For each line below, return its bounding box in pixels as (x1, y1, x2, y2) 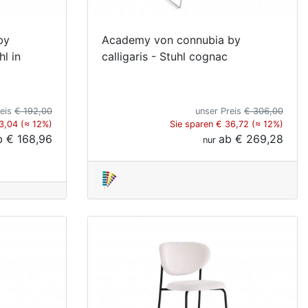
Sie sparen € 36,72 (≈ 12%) (170, 118, 283, 129)
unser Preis (195, 105, 244, 116)
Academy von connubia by (102, 32, 241, 47)
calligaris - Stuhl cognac (102, 49, 228, 63)
